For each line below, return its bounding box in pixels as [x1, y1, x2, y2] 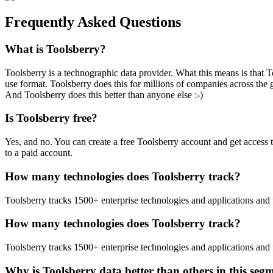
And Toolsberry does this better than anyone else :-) [5, 89, 203, 100]
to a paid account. [5, 147, 73, 158]
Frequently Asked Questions [5, 14, 181, 30]
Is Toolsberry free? [5, 112, 97, 125]
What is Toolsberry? [5, 42, 106, 55]
